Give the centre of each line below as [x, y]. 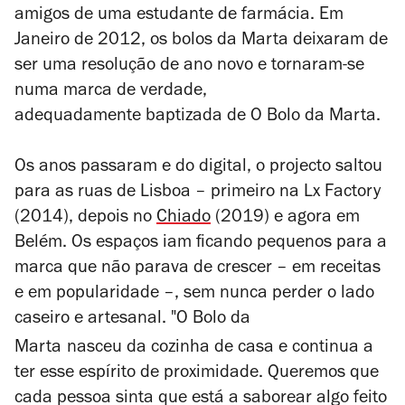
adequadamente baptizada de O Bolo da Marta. [200, 118]
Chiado [184, 219]
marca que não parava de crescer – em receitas [198, 269]
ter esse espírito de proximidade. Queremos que [197, 374]
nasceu [94, 349]
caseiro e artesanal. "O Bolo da [132, 320]
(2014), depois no [85, 219]
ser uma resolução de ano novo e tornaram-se [189, 67]
